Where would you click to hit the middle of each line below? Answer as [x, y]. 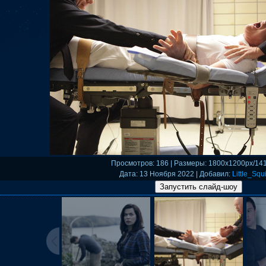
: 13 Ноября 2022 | [168, 174]
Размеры [189, 163]
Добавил [214, 174]
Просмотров [132, 163]
